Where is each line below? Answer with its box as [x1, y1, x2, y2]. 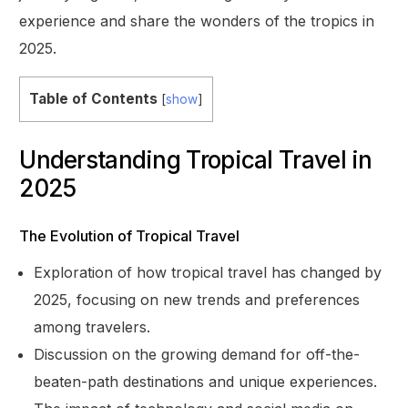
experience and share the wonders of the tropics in [19, 11, 375, 30]
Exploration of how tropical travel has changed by [34, 262, 382, 281]
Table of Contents [29, 89, 158, 107]
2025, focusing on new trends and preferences [34, 290, 361, 309]
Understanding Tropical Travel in [19, 145, 372, 174]
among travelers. [34, 317, 151, 336]
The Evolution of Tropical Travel [19, 226, 240, 245]
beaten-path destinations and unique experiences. [34, 372, 378, 391]
